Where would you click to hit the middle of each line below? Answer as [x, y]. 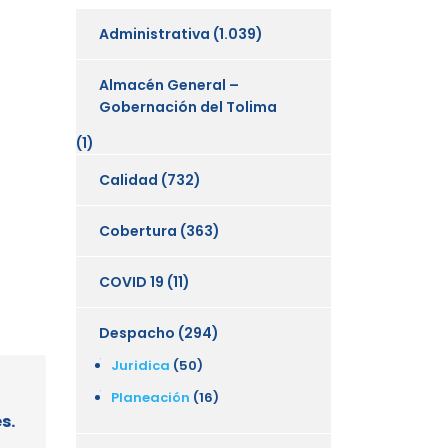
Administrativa [154, 33]
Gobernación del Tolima [188, 106]
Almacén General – [169, 84]
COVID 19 [131, 281]
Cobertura [138, 230]
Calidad [128, 179]
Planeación [150, 397]
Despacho [137, 332]
